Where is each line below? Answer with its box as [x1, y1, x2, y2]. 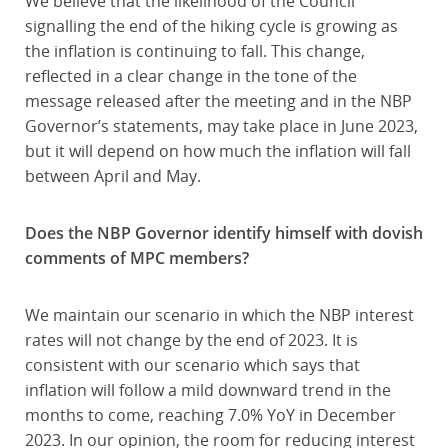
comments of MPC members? [24, 247, 249, 269]
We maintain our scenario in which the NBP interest [24, 304, 414, 326]
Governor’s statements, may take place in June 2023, [24, 115, 418, 137]
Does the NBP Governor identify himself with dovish [24, 222, 423, 244]
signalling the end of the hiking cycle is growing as [24, 15, 398, 37]
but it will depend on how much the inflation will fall [24, 140, 411, 162]
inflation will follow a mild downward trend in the [24, 379, 391, 401]
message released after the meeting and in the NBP [24, 90, 412, 112]
